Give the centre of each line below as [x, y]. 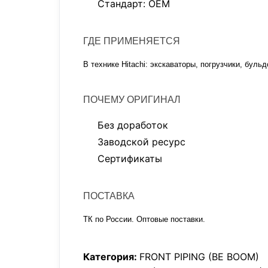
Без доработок [133, 125]
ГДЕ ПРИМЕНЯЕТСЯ [132, 41]
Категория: [111, 257]
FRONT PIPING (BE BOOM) [199, 257]
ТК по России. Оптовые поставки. [144, 219]
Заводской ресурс [142, 142]
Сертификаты [130, 159]
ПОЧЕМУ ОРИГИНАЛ [132, 100]
